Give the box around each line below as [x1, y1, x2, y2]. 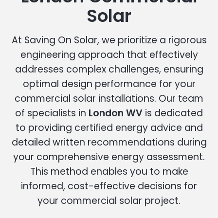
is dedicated [143, 106, 203, 120]
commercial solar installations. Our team [15, 91, 203, 105]
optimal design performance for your [22, 77, 196, 91]
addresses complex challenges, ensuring [15, 62, 203, 76]
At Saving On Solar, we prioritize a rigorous [11, 33, 207, 47]
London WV [89, 106, 143, 120]
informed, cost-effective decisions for [21, 179, 197, 193]
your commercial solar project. [37, 194, 181, 207]
